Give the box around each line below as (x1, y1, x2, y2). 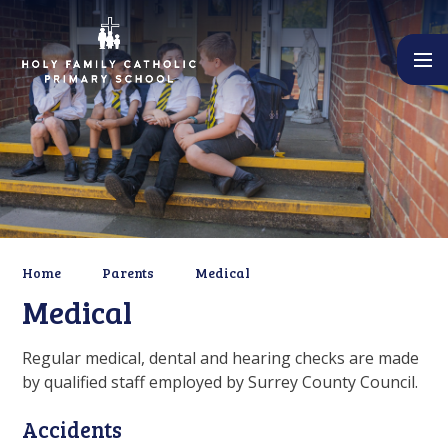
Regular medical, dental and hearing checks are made (22, 346, 420, 369)
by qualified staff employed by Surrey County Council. (22, 370, 419, 393)
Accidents (22, 413, 123, 444)
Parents (102, 263, 155, 283)
